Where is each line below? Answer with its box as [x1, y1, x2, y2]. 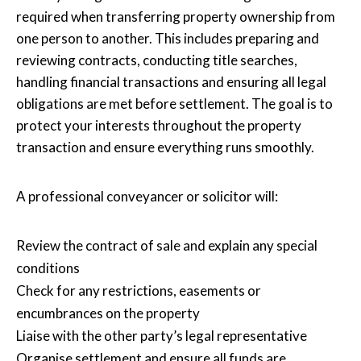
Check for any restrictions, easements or [16, 281, 261, 299]
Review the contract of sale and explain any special [16, 236, 317, 254]
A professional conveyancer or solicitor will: [16, 187, 278, 205]
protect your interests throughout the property [16, 116, 301, 134]
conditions [16, 259, 80, 276]
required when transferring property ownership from [16, 7, 335, 25]
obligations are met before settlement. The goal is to [16, 94, 333, 112]
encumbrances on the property [16, 304, 200, 322]
